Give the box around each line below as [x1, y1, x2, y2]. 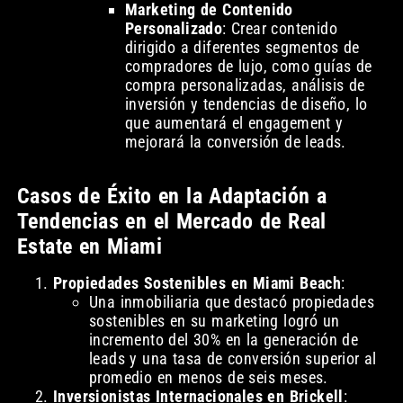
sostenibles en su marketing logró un [88, 311, 340, 331]
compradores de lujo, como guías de [124, 57, 372, 76]
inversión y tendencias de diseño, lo [124, 94, 368, 114]
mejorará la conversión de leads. [124, 132, 346, 152]
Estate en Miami [16, 234, 162, 260]
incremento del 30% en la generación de [88, 330, 359, 350]
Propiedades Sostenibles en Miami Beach [52, 273, 342, 293]
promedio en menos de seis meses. [88, 368, 328, 388]
